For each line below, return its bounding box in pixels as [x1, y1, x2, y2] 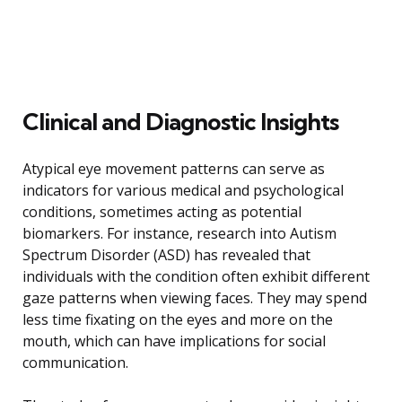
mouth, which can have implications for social [22, 330, 326, 351]
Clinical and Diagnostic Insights [22, 106, 338, 136]
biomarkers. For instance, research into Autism [22, 223, 336, 243]
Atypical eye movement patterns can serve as [22, 158, 325, 179]
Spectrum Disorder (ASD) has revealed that [22, 244, 310, 265]
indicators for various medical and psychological [22, 179, 344, 200]
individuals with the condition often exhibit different [22, 266, 370, 286]
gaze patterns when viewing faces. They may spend [22, 287, 367, 308]
